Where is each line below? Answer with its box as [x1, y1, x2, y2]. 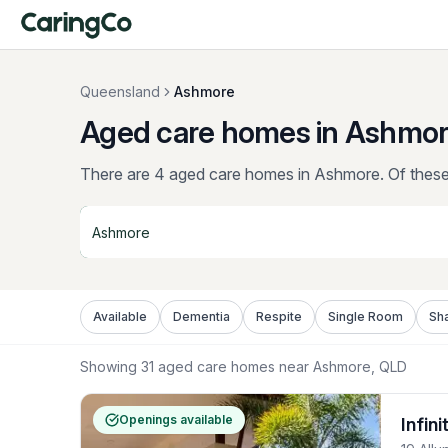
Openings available [119, 412, 233, 427]
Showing [80, 358, 141, 375]
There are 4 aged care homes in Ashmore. [80, 164, 384, 184]
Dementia [173, 309, 230, 324]
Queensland [80, 83, 160, 100]
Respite [256, 309, 302, 324]
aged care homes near [154, 358, 313, 375]
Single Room [328, 309, 403, 324]
